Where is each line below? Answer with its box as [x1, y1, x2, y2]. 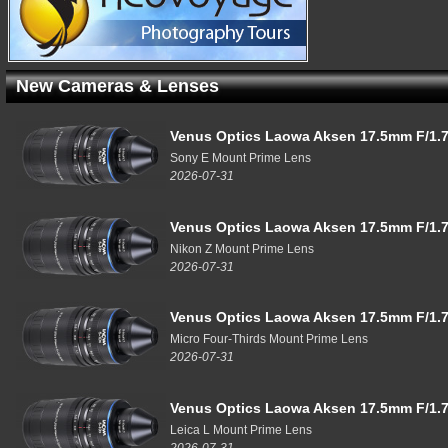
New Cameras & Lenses [16, 76, 219, 96]
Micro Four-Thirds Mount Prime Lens [170, 332, 368, 346]
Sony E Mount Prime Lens [170, 151, 311, 165]
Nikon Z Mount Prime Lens [170, 241, 314, 256]
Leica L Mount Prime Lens [170, 422, 312, 437]
